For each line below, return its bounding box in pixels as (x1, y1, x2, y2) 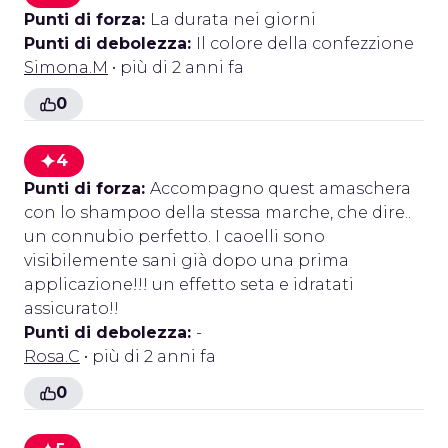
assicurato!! (24, 299, 119, 318)
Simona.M (24, 58, 108, 77)
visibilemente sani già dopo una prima (24, 251, 349, 270)
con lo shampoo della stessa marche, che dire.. (24, 203, 411, 222)
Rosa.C (24, 347, 80, 366)
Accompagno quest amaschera (150, 179, 411, 198)
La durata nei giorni (150, 10, 316, 29)
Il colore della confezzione (196, 34, 414, 53)
